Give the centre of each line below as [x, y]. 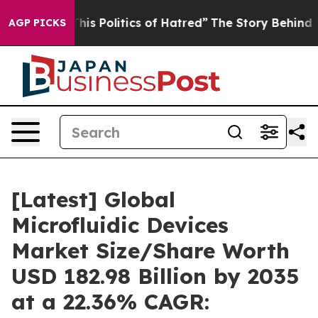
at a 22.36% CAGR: [110, 302]
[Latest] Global [93, 199]
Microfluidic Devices [120, 225]
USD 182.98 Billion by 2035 [155, 276]
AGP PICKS [37, 23]
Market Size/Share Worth [150, 251]
